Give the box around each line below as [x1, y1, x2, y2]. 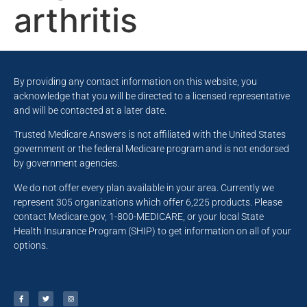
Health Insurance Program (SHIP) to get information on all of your [14, 225, 291, 236]
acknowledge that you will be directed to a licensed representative [14, 90, 290, 101]
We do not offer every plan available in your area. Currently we [14, 182, 274, 193]
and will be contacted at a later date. [14, 105, 169, 116]
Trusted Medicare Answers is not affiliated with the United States [14, 129, 286, 140]
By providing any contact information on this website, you [14, 76, 257, 87]
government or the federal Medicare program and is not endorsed [14, 143, 289, 155]
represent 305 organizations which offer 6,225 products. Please [14, 196, 282, 208]
